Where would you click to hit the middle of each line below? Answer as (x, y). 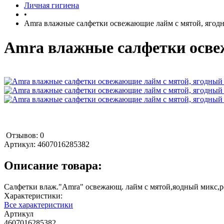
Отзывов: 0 (25, 135)
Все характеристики (38, 204)
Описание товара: (53, 165)
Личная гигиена (51, 5)
